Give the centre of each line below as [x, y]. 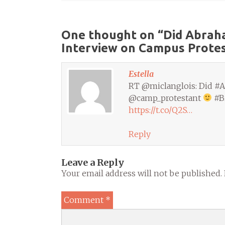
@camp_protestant [166, 98]
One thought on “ [112, 35]
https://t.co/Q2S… [160, 110]
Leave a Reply [93, 162]
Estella [141, 74]
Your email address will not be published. [142, 173]
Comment [85, 200]
